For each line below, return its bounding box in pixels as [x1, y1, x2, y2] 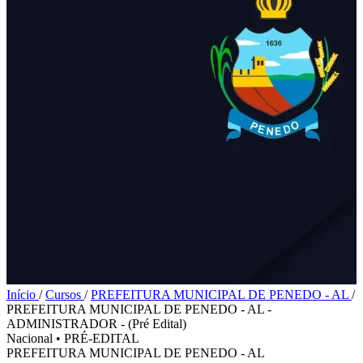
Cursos [45, 288, 84, 301]
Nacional [6, 331, 53, 345]
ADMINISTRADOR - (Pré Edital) [6, 317, 186, 331]
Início [6, 288, 39, 301]
